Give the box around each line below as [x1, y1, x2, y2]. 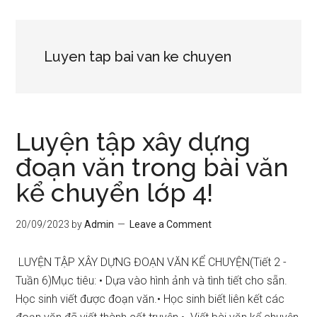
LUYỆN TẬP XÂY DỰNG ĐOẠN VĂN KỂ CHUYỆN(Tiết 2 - [16, 255, 287, 269]
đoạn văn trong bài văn [16, 152, 289, 182]
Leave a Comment [129, 219, 212, 230]
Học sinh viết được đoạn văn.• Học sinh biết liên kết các [16, 292, 285, 306]
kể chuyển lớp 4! [16, 178, 214, 207]
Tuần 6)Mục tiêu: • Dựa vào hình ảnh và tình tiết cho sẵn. [16, 274, 288, 287]
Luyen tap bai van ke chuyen [44, 48, 232, 65]
